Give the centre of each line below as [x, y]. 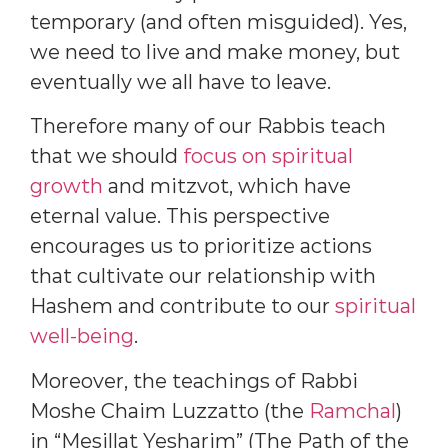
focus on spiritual [268, 156]
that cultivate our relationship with [203, 276]
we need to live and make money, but [215, 52]
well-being [82, 336]
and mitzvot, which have [227, 186]
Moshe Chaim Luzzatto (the [169, 410]
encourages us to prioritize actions [201, 246]
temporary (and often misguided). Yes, [218, 22]
